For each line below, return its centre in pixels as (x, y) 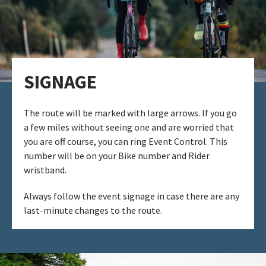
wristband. (45, 170)
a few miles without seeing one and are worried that (129, 127)
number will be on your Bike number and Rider (117, 156)
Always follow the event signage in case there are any (132, 196)
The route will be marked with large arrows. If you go (130, 113)
